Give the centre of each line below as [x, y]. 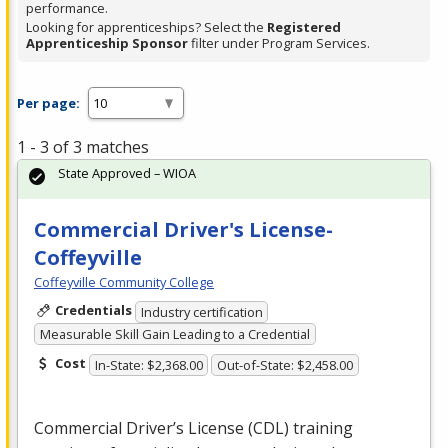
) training [318, 428]
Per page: [48, 102]
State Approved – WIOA [127, 173]
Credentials [93, 310]
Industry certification [201, 311]
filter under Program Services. [279, 43]
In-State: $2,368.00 [148, 365]
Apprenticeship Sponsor [107, 43]
